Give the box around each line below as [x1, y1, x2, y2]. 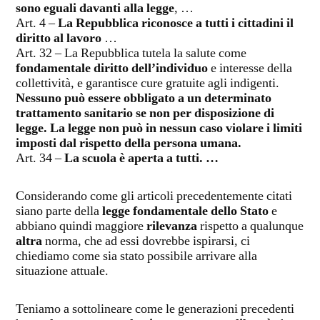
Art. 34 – [16, 151, 64, 167]
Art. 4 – [16, 16, 58, 32]
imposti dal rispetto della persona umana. [16, 136, 241, 152]
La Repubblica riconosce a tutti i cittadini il [58, 16, 294, 32]
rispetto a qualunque [197, 219, 304, 235]
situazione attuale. [16, 264, 109, 280]
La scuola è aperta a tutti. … [64, 151, 219, 167]
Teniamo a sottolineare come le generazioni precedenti [16, 301, 294, 318]
